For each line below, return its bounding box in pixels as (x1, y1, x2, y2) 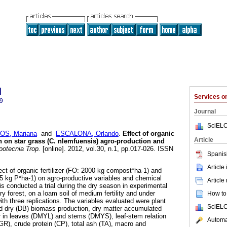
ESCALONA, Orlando (56, 130, 119, 138)
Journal (194, 108, 216, 115)
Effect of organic (123, 130, 174, 138)
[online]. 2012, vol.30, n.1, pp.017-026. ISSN (41, 145, 173, 153)
